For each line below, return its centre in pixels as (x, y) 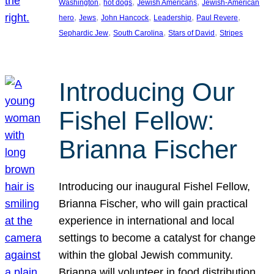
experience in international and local (147, 220)
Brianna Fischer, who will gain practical (154, 203)
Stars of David (192, 33)
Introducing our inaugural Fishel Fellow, (155, 186)
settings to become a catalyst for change (157, 238)
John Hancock (125, 18)
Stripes (231, 33)
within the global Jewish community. (146, 255)
